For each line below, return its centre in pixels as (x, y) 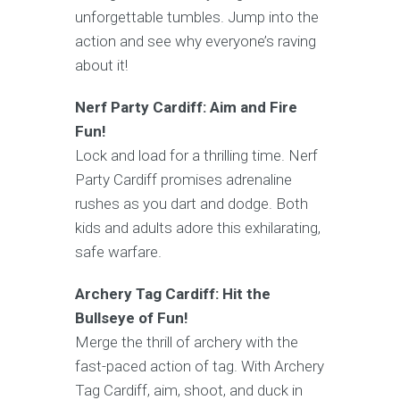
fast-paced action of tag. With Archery (200, 366)
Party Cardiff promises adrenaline (183, 179)
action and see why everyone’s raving (196, 41)
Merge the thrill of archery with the (187, 342)
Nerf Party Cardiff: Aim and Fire (186, 107)
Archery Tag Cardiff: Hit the (173, 293)
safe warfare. (118, 251)
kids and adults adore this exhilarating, (198, 227)
